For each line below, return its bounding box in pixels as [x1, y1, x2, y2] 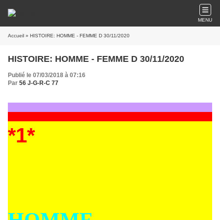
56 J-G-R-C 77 [19, 80, 58, 86]
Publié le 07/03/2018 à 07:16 [8, 72, 85, 79]
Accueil [8, 33, 24, 38]
